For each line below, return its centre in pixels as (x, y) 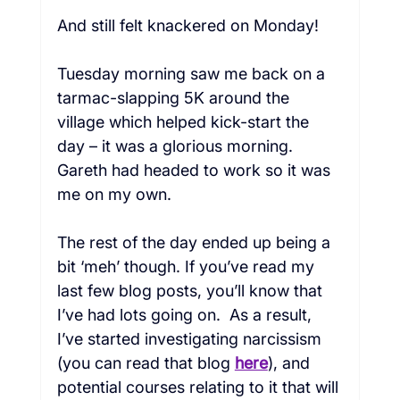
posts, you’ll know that (239, 291)
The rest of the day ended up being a (196, 243)
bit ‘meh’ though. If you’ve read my (187, 267)
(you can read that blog (146, 363)
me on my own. (114, 195)
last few (87, 291)
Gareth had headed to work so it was (196, 171)
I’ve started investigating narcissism (191, 339)
